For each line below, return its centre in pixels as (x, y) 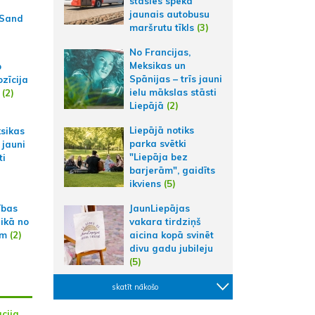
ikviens (145, 184)
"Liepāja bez (159, 157)
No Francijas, (160, 52)
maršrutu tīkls (162, 27)
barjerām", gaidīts (172, 170)
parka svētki (158, 143)
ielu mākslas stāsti (173, 92)
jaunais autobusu (169, 14)
